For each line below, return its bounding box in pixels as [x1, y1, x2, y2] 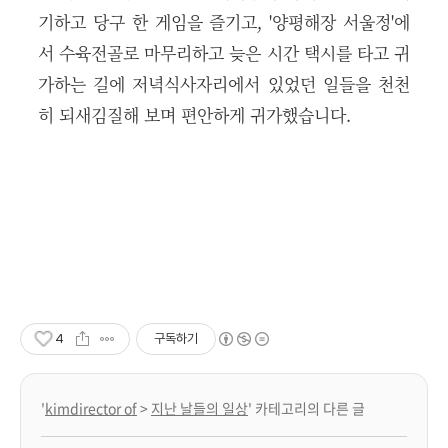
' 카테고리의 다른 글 [248, 397, 365, 418]
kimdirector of [45, 397, 137, 418]
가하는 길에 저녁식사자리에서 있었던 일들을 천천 [38, 71, 410, 96]
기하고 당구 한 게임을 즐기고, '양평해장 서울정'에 [38, 9, 410, 34]
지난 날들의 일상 [151, 397, 248, 418]
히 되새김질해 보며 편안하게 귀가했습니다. [38, 102, 351, 127]
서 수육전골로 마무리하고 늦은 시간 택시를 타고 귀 [38, 40, 410, 65]
